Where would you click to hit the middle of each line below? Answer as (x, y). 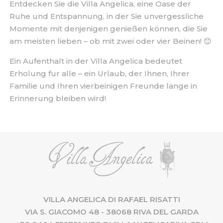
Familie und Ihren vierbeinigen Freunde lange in (103, 86)
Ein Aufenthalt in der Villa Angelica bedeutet (96, 61)
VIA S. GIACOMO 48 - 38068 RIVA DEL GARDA (111, 212)
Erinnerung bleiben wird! (57, 98)
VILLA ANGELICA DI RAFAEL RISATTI (111, 199)
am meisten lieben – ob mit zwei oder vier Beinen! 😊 (110, 41)
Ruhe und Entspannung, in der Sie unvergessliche (106, 16)
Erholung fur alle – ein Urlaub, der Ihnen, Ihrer (99, 73)
